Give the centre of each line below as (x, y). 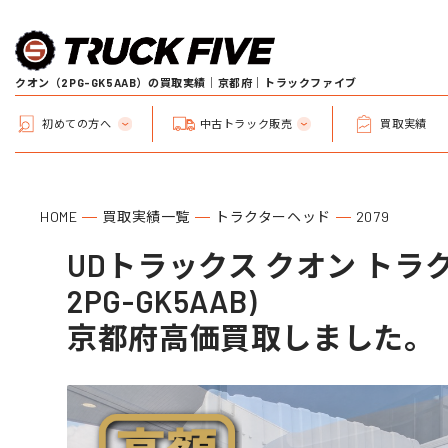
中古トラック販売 (246, 123)
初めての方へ (77, 123)
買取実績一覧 (146, 216)
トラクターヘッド (273, 216)
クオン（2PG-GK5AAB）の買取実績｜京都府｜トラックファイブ (186, 82)
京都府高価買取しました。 (251, 337)
